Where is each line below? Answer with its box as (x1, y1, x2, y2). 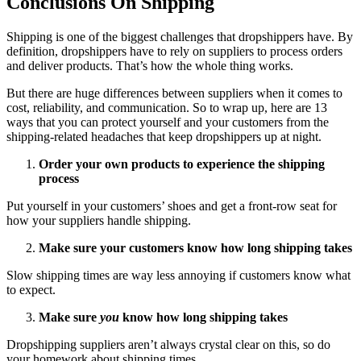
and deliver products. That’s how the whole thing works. (6, 58, 293, 73)
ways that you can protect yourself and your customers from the (6, 114, 329, 129)
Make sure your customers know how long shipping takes (39, 240, 352, 255)
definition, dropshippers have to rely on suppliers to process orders (6, 44, 342, 58)
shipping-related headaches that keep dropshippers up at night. (6, 129, 322, 143)
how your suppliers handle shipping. (6, 213, 191, 227)
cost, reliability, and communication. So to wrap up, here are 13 (6, 100, 327, 114)
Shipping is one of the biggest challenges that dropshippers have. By (6, 29, 353, 44)
